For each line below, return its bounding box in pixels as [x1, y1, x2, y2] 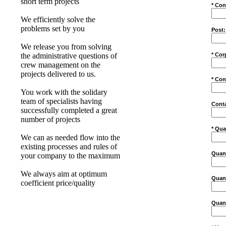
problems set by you [21, 24, 85, 33]
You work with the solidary [21, 88, 107, 96]
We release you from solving [21, 42, 111, 51]
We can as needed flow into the [21, 133, 120, 142]
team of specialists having [21, 97, 102, 105]
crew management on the [21, 61, 100, 69]
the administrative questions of [21, 51, 117, 60]
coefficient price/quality [21, 179, 95, 187]
